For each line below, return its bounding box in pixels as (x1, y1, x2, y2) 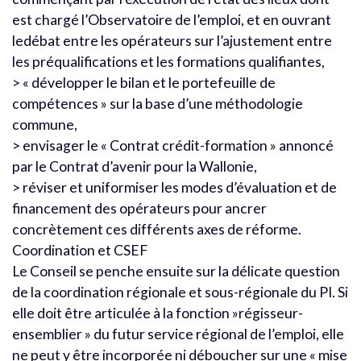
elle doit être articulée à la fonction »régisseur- (12, 304, 303, 322)
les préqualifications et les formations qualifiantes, (12, 52, 325, 70)
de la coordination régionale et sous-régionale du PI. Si (12, 283, 348, 301)
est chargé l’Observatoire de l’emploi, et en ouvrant (12, 10, 331, 28)
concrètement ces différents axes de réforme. (12, 220, 301, 238)
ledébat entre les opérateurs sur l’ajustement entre (12, 31, 332, 49)
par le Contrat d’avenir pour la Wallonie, (12, 157, 257, 175)
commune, (12, 115, 77, 133)
